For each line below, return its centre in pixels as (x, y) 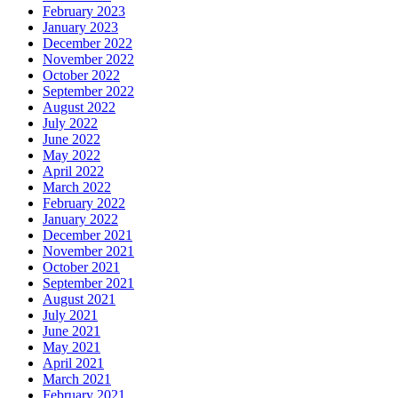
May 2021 (72, 347)
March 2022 (77, 187)
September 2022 (88, 92)
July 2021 (70, 315)
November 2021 (88, 251)
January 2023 (80, 28)
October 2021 (81, 267)
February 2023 (84, 12)
